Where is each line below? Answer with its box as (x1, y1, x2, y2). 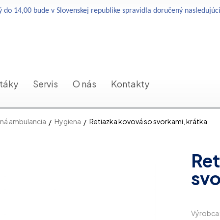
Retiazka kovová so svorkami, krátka (89, 116, 207, 126)
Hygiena (54, 116, 81, 126)
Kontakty (111, 78, 149, 89)
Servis (33, 78, 58, 89)
